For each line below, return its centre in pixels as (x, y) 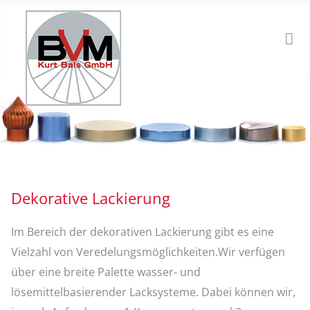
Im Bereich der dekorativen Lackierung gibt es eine (143, 231)
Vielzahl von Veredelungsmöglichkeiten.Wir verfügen (148, 252)
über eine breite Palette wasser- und (106, 272)
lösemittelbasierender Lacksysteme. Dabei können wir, (154, 292)
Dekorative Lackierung (91, 199)
